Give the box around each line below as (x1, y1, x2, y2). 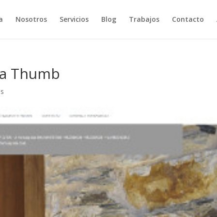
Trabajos (128, 15, 159, 24)
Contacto (171, 15, 204, 24)
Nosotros (15, 15, 47, 24)
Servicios (59, 15, 89, 24)
